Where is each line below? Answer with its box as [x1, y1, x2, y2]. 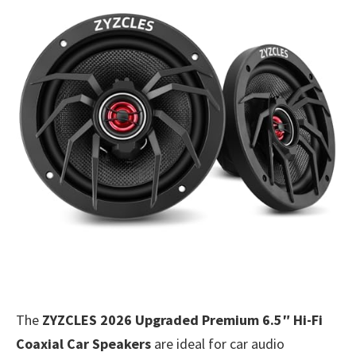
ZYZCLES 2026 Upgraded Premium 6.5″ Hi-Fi [42, 310, 323, 329]
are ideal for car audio [151, 334, 284, 353]
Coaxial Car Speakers [16, 334, 151, 353]
